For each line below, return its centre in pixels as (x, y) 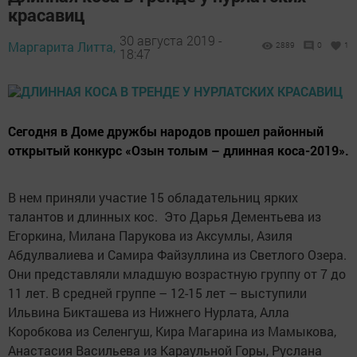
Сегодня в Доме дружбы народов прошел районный (166, 131)
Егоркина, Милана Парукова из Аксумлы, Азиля (150, 235)
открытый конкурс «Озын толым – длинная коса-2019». (178, 150)
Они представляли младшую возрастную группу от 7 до (177, 274)
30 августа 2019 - (171, 40)
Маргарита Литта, (62, 47)
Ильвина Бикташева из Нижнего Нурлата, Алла (149, 312)
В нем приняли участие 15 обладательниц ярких (153, 197)
